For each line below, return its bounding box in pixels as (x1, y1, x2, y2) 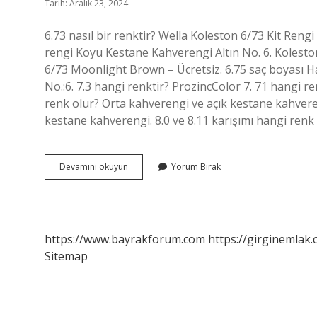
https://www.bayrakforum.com (45, 231, 205, 247)
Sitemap (45, 248, 88, 264)
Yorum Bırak (171, 161, 221, 173)
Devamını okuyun (59, 161, 128, 173)
